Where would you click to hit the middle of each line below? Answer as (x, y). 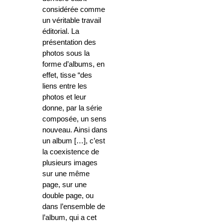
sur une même (66, 174)
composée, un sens (74, 119)
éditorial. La (61, 32)
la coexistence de (71, 152)
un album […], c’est (74, 141)
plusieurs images (70, 163)
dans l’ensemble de (74, 207)
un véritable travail (72, 21)
